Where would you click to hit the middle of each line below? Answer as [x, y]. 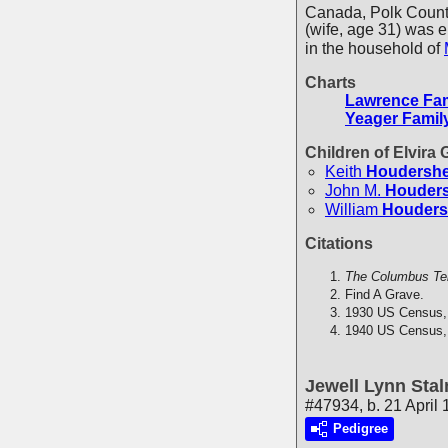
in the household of [374, 49]
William [351, 209]
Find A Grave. [384, 294]
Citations [339, 243]
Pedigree [360, 428]
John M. [353, 190]
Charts [330, 83]
